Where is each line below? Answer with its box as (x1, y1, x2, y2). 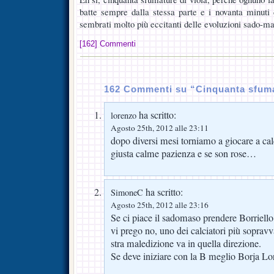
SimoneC (111, 186, 143, 198)
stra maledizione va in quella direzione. (111, 236, 261, 250)
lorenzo (111, 109, 136, 121)
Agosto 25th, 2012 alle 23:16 (111, 199, 209, 210)
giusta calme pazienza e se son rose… (111, 146, 256, 160)
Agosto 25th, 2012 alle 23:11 (111, 122, 209, 133)
